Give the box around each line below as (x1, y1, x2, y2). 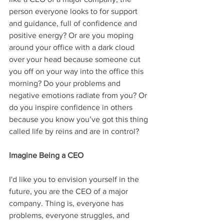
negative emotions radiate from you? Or (9, 91, 149, 100)
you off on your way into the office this (9, 67, 145, 76)
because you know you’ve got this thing (9, 115, 150, 124)
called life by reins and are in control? (9, 127, 139, 136)
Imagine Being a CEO (9, 151, 83, 160)
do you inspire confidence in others (9, 103, 134, 112)
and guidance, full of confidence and (9, 19, 139, 28)
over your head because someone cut (9, 55, 142, 64)
